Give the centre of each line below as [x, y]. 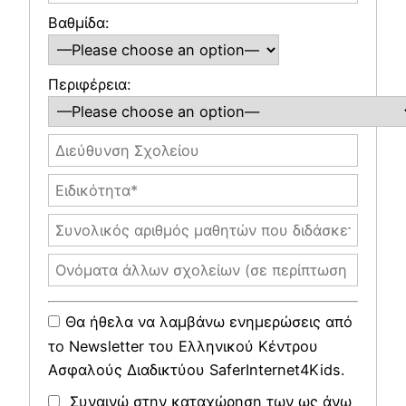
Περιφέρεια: [89, 85]
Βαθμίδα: [78, 23]
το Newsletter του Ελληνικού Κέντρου [183, 347]
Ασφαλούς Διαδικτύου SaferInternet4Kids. [196, 370]
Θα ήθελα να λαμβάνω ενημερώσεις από [209, 322]
